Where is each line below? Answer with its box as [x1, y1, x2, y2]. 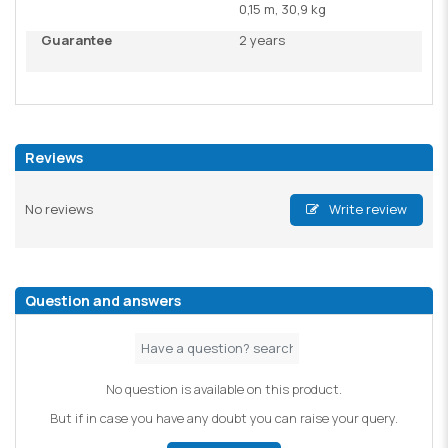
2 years [239, 30, 285, 49]
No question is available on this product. [106, 379, 342, 398]
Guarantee [41, 30, 112, 49]
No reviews [25, 200, 93, 219]
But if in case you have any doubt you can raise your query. [50, 409, 398, 428]
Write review [325, 200, 407, 219]
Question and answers [25, 290, 181, 310]
